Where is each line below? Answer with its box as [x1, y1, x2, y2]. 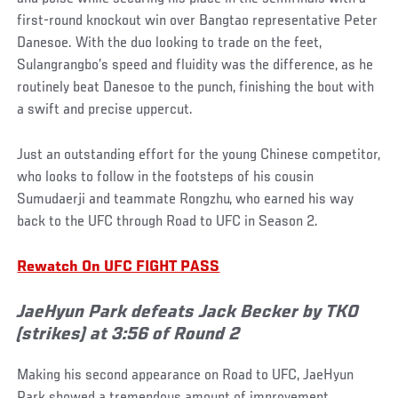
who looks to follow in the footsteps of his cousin [17, 169, 314, 186]
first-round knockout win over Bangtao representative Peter [17, 12, 378, 29]
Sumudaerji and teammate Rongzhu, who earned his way [17, 191, 354, 208]
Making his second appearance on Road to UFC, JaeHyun [17, 367, 354, 384]
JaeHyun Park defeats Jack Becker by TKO [17, 303, 360, 322]
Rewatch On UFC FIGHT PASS [17, 259, 220, 275]
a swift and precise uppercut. [17, 101, 194, 118]
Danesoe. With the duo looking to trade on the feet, [17, 35, 322, 52]
